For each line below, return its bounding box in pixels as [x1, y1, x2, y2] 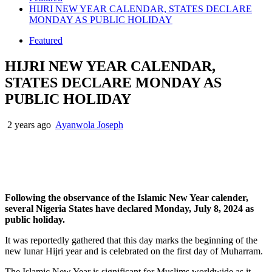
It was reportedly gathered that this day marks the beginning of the [5, 234, 257, 245]
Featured [29, 35, 63, 46]
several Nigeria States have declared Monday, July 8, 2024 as [5, 203, 254, 214]
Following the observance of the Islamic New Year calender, [5, 192, 248, 203]
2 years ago [5, 119, 53, 130]
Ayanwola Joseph [55, 119, 123, 130]
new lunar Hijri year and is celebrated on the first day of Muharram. [5, 245, 263, 256]
